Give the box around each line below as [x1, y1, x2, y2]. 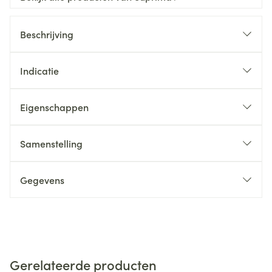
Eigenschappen [20, 100, 89, 114]
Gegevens [20, 173, 64, 186]
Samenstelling [20, 137, 83, 150]
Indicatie [20, 64, 59, 77]
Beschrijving [20, 27, 73, 41]
